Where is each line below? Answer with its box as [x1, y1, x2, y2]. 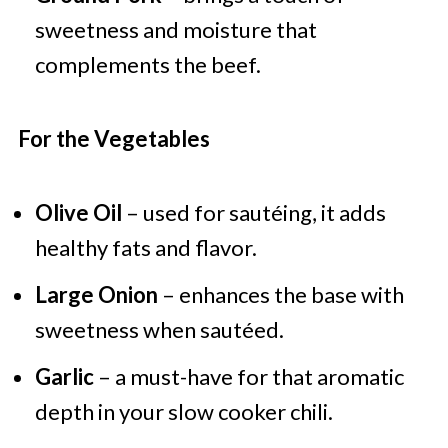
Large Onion [34, 281, 158, 309]
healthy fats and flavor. [34, 234, 257, 262]
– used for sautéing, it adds [121, 199, 386, 227]
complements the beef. [34, 51, 261, 79]
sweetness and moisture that [34, 16, 317, 44]
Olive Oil [34, 199, 122, 227]
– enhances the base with [157, 281, 404, 309]
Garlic [34, 363, 94, 391]
